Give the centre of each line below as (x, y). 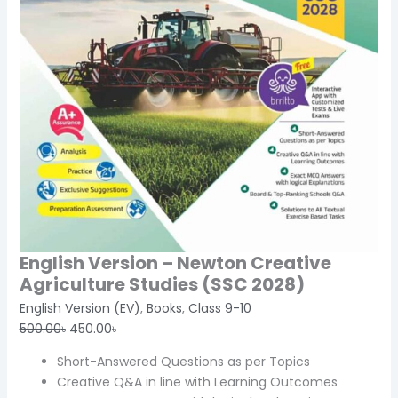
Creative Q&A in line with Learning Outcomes (197, 382)
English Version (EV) (80, 308)
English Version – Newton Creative (175, 263)
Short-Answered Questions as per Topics (183, 361)
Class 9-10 (219, 308)
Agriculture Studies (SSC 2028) (162, 284)
